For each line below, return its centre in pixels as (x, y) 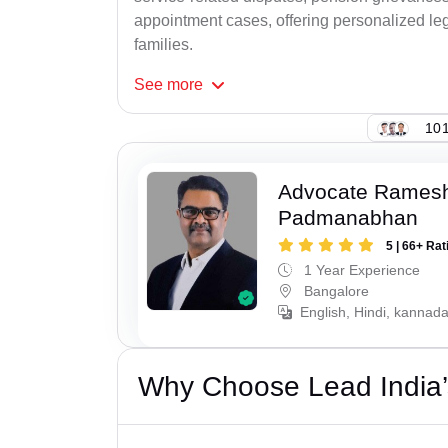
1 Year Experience (360, 270)
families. (163, 45)
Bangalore (335, 291)
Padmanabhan (348, 218)
